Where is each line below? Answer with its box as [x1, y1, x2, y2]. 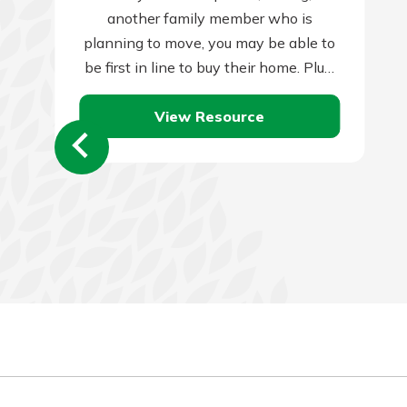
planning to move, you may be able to [84, 34, 336, 53]
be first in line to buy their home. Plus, [84, 58, 335, 77]
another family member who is [106, 9, 313, 28]
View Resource [154, 106, 265, 125]
